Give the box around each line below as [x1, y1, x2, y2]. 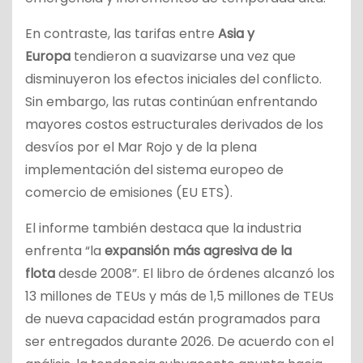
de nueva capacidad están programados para [25, 309, 320, 328]
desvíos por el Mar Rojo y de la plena [25, 137, 257, 156]
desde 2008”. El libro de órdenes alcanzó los [55, 263, 335, 283]
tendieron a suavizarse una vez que [70, 46, 296, 66]
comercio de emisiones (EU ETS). [25, 182, 236, 202]
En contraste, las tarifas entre [25, 23, 218, 43]
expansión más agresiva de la [105, 241, 292, 260]
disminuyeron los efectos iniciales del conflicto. [25, 69, 322, 88]
